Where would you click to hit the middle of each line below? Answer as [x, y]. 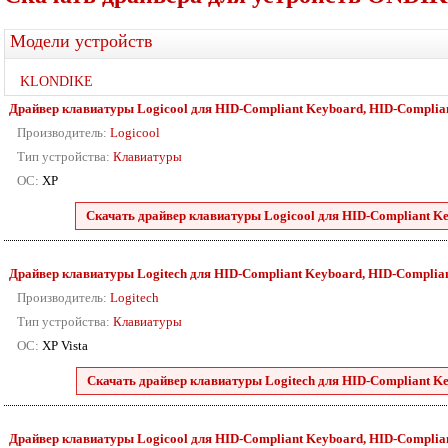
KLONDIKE [56, 81]
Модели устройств [81, 41]
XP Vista [63, 345]
